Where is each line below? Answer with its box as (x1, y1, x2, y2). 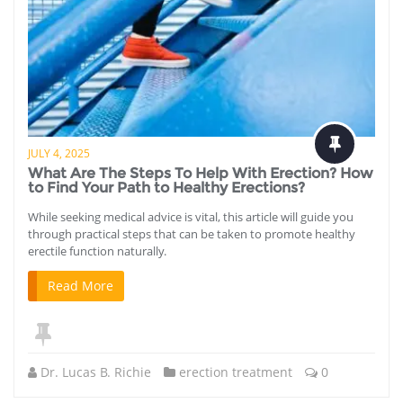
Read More (48, 276, 113, 294)
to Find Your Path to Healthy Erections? (28, 178, 305, 196)
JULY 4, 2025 (28, 145, 90, 161)
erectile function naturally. (28, 242, 166, 259)
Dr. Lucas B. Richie (40, 363, 151, 381)
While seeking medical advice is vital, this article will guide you (28, 208, 354, 225)
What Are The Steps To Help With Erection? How (28, 164, 373, 182)
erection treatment (179, 363, 292, 381)
